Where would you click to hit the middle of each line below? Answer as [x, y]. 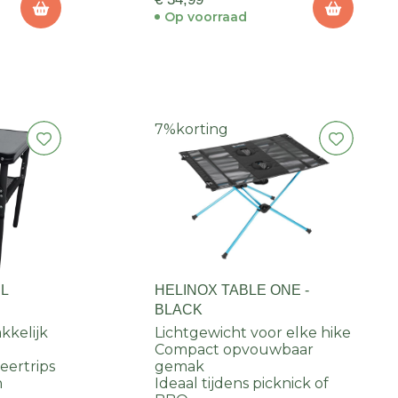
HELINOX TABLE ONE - [231, 291]
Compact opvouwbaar [234, 350]
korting [202, 130]
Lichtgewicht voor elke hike [252, 333]
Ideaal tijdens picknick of [241, 384]
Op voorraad [205, 17]
